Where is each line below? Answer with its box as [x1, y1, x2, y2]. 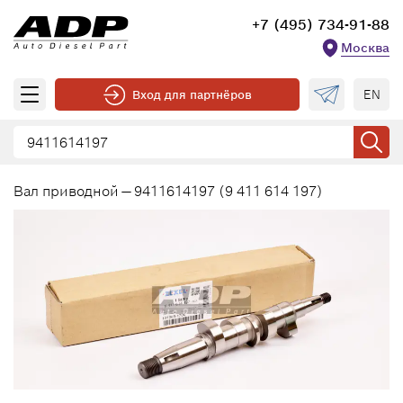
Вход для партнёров [131, 86, 252, 103]
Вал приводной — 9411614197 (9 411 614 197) [13, 182, 323, 201]
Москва [341, 39, 390, 56]
